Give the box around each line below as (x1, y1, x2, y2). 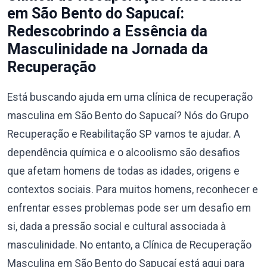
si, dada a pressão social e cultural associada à (7, 221, 226, 232)
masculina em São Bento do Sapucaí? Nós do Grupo (7, 110, 249, 122)
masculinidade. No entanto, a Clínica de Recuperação (7, 239, 252, 251)
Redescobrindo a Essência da (7, 23, 207, 40)
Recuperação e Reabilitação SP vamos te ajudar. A (7, 128, 240, 140)
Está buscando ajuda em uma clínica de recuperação (7, 91, 253, 103)
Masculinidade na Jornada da (7, 41, 208, 58)
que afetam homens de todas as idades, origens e (7, 165, 240, 177)
